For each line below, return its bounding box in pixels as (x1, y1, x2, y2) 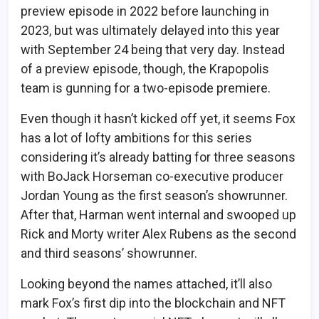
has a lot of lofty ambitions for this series (21, 130, 252, 145)
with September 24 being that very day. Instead (21, 41, 285, 57)
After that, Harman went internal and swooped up (21, 206, 296, 222)
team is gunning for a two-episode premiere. (21, 80, 271, 95)
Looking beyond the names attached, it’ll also (21, 276, 272, 291)
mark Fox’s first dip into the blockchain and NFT (21, 295, 286, 310)
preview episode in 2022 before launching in (21, 3, 269, 19)
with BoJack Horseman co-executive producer (21, 168, 283, 184)
